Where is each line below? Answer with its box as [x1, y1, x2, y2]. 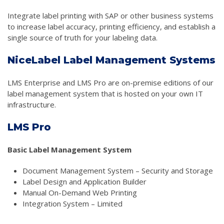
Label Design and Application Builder [22, 176, 146, 186]
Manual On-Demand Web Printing [22, 187, 137, 197]
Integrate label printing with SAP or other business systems [7, 10, 213, 20]
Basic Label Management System [7, 144, 131, 154]
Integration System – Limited [22, 198, 122, 208]
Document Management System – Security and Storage [22, 165, 213, 175]
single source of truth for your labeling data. [7, 32, 157, 42]
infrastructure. [7, 99, 56, 109]
